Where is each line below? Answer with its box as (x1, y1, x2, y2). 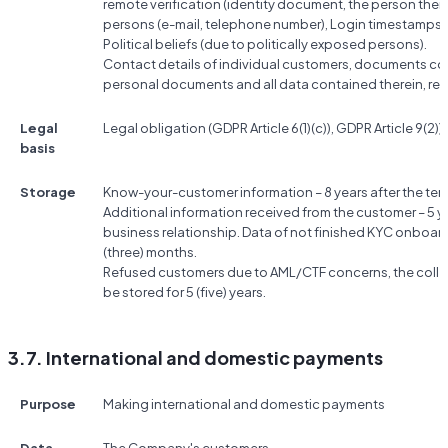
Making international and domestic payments (103, 396, 385, 413)
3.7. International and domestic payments (8, 346, 383, 370)
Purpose (20, 396, 76, 413)
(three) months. (103, 244, 197, 261)
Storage (20, 184, 76, 201)
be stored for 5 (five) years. (103, 284, 266, 301)
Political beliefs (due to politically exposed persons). (103, 36, 427, 53)
